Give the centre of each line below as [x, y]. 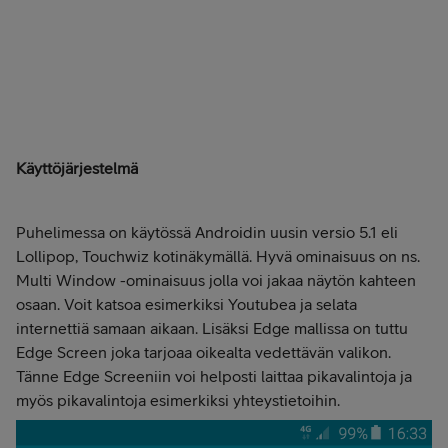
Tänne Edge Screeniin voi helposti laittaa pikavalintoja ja [214, 376]
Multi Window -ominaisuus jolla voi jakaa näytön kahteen [216, 280]
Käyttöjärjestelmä [77, 168]
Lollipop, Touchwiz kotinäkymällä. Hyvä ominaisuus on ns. [218, 256]
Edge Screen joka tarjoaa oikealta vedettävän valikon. [203, 352]
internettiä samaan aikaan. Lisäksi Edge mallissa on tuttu [212, 328]
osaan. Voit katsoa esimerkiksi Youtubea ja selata [186, 304]
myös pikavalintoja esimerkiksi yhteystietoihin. [180, 400]
